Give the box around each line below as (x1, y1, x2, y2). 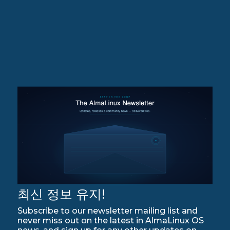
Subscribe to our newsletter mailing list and (17, 206, 198, 216)
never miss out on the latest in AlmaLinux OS (17, 216, 204, 226)
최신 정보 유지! (17, 186, 106, 202)
